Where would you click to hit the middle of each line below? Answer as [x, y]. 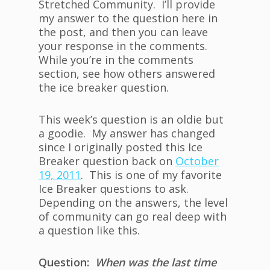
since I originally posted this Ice [121, 147]
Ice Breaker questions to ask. [115, 189]
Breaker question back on [107, 161]
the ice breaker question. [104, 88]
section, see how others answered [127, 74]
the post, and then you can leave [123, 32]
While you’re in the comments [116, 60]
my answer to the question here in [128, 18]
